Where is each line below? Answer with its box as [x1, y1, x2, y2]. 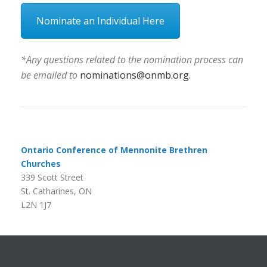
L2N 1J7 [21, 198, 51, 210]
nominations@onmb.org [80, 68, 189, 82]
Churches [21, 157, 61, 169]
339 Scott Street [21, 171, 83, 183]
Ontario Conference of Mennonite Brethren [21, 144, 207, 156]
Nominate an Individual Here [36, 14, 164, 28]
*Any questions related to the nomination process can [21, 52, 243, 66]
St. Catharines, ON [21, 185, 92, 197]
